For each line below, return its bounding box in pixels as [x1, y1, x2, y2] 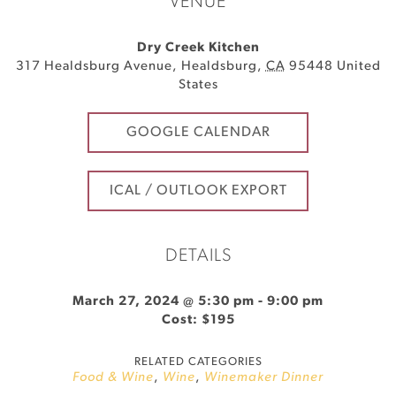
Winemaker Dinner [204, 371, 324, 385]
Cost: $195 [161, 314, 235, 327]
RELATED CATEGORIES [133, 356, 263, 368]
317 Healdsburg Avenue [15, 60, 172, 73]
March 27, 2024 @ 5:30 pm [72, 295, 255, 308]
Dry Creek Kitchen [136, 42, 260, 55]
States [178, 79, 218, 92]
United [336, 60, 381, 73]
